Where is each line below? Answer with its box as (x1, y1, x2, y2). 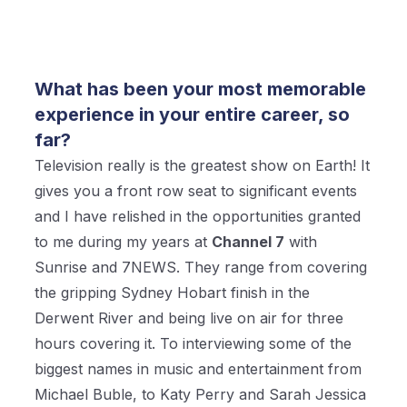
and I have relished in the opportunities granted (35, 207, 362, 226)
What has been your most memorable (35, 78, 367, 101)
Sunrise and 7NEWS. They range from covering (35, 258, 368, 277)
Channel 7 (212, 233, 285, 252)
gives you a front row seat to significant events (35, 182, 358, 201)
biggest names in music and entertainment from (35, 360, 362, 379)
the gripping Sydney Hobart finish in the (35, 283, 311, 303)
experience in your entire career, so (35, 104, 351, 126)
